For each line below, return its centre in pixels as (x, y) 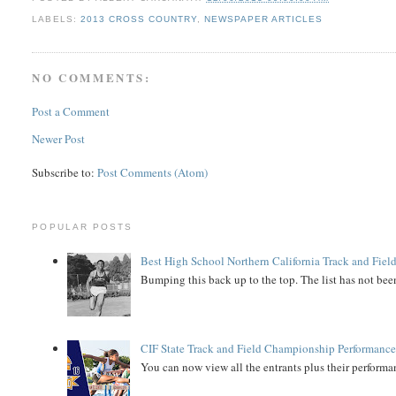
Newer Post (59, 138)
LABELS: (56, 19)
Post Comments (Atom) (153, 172)
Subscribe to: (65, 172)
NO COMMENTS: (91, 78)
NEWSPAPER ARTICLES (263, 19)
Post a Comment (71, 111)
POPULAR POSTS (82, 226)
